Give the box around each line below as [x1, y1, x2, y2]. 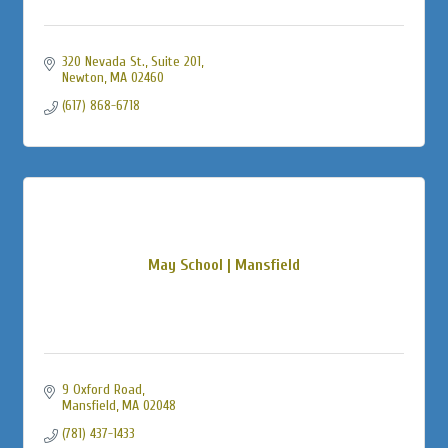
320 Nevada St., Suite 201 [61, 52, 201, 70]
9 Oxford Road [61, 380, 142, 398]
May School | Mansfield [148, 255, 300, 274]
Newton [61, 68, 104, 86]
